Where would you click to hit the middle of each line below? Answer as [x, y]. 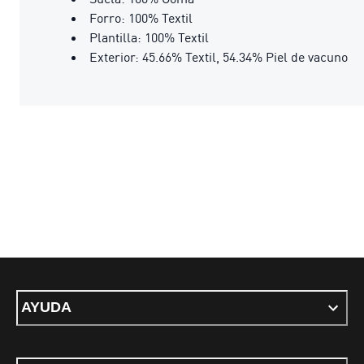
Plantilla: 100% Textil [149, 37]
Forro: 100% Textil [141, 17]
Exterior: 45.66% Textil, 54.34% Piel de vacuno [219, 56]
